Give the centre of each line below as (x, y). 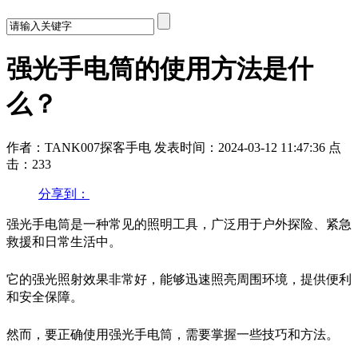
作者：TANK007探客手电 (80, 147)
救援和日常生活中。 (64, 241)
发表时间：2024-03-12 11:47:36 (240, 147)
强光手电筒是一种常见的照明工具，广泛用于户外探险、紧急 (179, 223)
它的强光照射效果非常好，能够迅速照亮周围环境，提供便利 (179, 278)
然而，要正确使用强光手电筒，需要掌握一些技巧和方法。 (173, 334)
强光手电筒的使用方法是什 (160, 69)
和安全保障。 (45, 296)
